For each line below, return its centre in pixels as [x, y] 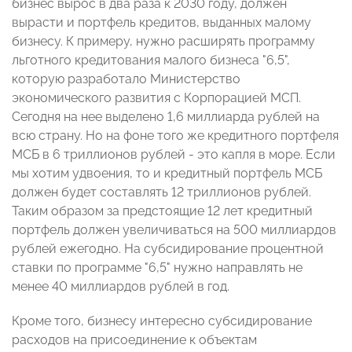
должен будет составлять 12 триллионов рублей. [161, 192]
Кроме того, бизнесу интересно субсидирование [162, 321]
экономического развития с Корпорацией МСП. [156, 98]
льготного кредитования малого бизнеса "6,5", [151, 60]
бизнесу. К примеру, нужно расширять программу [163, 42]
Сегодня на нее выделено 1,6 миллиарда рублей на [166, 117]
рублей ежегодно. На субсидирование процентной [168, 249]
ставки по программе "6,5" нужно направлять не [157, 268]
